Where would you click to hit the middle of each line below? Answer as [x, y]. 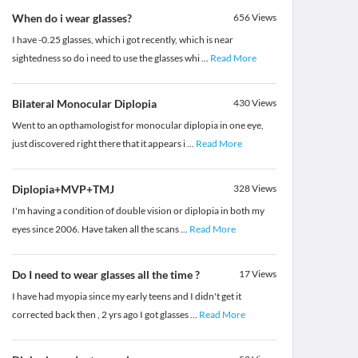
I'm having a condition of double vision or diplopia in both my [138, 211]
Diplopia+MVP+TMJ [63, 189]
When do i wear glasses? [72, 18]
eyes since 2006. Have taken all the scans [96, 229]
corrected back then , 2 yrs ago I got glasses [101, 315]
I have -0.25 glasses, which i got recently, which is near [122, 40]
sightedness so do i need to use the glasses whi [106, 58]
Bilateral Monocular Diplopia [84, 104]
